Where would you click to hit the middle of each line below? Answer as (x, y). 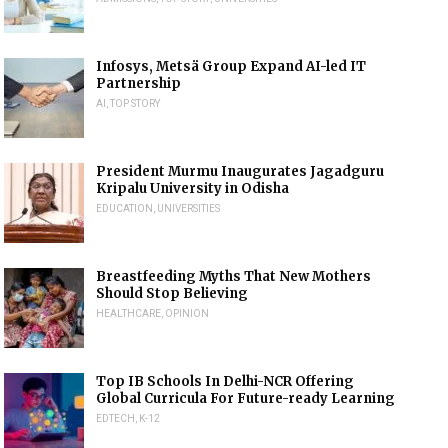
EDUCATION (125, 208)
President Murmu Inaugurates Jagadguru (240, 171)
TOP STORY (135, 103)
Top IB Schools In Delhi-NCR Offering (225, 381)
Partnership (139, 83)
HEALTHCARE (129, 313)
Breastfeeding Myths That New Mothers (234, 276)
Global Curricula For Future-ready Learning (246, 398)
